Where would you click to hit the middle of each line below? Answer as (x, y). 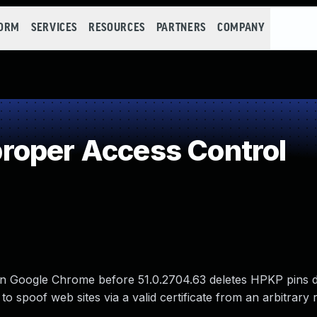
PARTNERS (181, 28)
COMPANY (241, 28)
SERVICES (54, 28)
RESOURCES (117, 28)
